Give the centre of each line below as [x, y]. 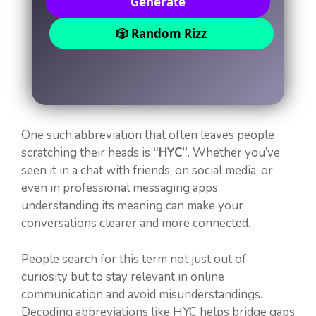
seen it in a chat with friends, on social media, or [147, 171]
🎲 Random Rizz [162, 34]
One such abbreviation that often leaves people [148, 135]
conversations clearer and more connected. [136, 224]
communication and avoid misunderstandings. [142, 294]
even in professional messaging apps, [121, 188]
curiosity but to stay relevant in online [123, 276]
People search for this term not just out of [134, 259]
